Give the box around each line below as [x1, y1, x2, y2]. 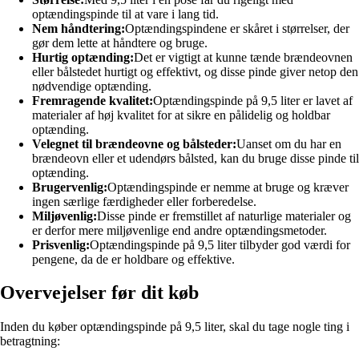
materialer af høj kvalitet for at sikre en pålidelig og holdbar [32, 107, 330, 122]
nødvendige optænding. [32, 79, 151, 93]
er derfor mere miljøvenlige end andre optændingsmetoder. [32, 223, 327, 237]
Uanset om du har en [236, 136, 341, 151]
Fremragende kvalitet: [32, 93, 153, 107]
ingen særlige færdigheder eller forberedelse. [32, 194, 256, 208]
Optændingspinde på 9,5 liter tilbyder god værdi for [90, 237, 350, 252]
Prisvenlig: [32, 237, 90, 252]
